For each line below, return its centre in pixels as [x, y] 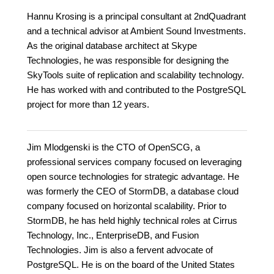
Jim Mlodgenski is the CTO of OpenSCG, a [113, 147]
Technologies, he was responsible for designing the [128, 61]
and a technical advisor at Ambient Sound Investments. [136, 31]
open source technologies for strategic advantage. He [133, 177]
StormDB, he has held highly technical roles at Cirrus [132, 221]
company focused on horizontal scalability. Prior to [127, 206]
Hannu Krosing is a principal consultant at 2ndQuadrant [136, 17]
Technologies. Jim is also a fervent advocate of [120, 250]
